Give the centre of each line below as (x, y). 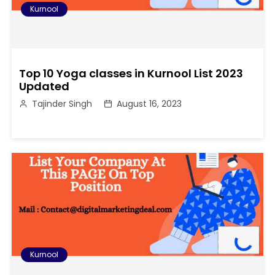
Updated (45, 87)
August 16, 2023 (149, 104)
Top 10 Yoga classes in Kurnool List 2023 (131, 74)
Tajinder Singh (62, 104)
